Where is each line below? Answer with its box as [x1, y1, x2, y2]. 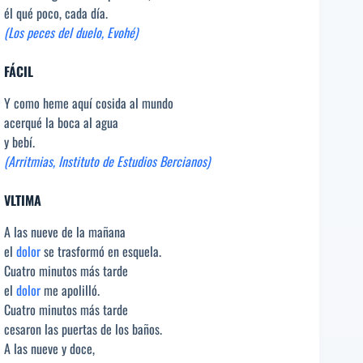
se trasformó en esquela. [41, 241, 161, 262]
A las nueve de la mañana [4, 222, 126, 242]
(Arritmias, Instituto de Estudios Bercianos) [4, 152, 210, 172]
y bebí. [4, 132, 35, 152]
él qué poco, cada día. [4, 3, 108, 23]
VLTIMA [4, 190, 41, 211]
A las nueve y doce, [4, 339, 95, 359]
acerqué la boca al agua [4, 113, 118, 133]
